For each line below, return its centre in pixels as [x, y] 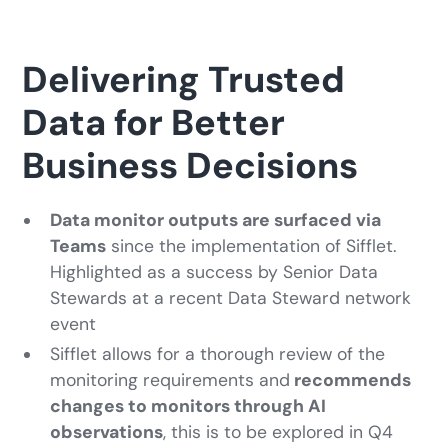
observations [107, 432]
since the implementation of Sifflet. [251, 246]
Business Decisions [190, 166]
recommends [351, 380]
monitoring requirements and [170, 380]
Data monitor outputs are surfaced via [216, 220]
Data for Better [154, 123]
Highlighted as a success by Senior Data [214, 272]
